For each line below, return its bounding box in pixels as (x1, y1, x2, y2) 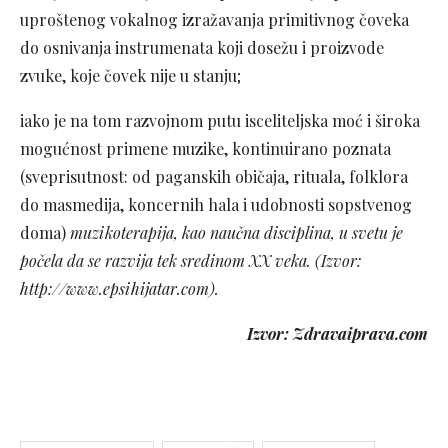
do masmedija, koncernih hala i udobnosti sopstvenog (20, 194, 412, 215)
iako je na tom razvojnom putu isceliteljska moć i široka (20, 110, 420, 131)
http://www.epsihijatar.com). (20, 278, 219, 299)
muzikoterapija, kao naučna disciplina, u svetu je (70, 222, 403, 243)
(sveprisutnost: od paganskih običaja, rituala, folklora (20, 166, 408, 187)
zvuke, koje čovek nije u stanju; (20, 65, 241, 86)
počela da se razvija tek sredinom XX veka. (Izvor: (20, 250, 361, 271)
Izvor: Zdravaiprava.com (247, 323, 428, 344)
